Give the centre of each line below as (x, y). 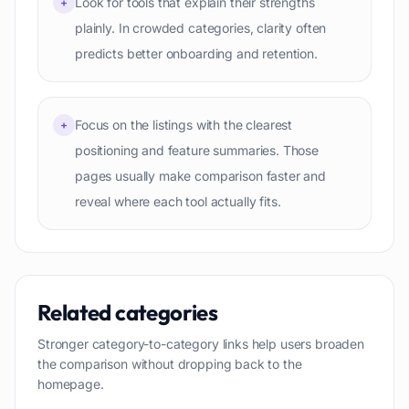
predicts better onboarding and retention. (196, 53)
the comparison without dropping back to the (170, 364)
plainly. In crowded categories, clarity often (201, 28)
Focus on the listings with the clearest (184, 125)
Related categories (128, 312)
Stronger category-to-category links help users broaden (201, 344)
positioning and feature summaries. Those (197, 150)
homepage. (71, 384)
